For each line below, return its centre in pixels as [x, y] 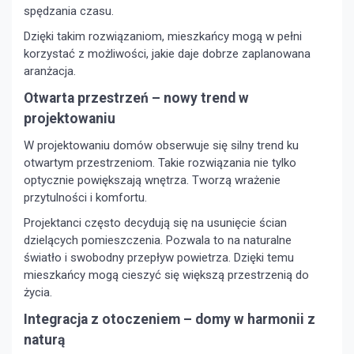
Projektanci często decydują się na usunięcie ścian [155, 222]
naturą [44, 339]
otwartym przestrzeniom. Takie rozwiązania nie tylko [160, 162]
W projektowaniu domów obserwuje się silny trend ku [161, 145]
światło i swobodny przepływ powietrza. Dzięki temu [159, 257]
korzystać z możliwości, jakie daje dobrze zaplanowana [167, 53]
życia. [38, 292]
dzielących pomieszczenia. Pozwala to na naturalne [158, 240]
